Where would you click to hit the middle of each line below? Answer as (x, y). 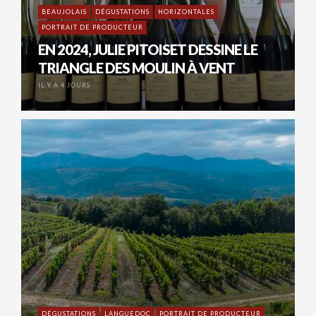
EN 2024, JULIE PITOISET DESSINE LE (148, 50)
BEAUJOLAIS (64, 12)
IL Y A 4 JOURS (64, 85)
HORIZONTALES (186, 12)
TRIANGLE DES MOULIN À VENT (136, 68)
